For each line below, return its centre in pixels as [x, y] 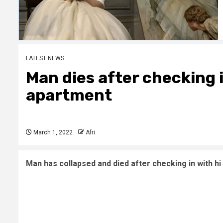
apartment [69, 95]
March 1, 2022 [52, 133]
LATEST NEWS [45, 58]
